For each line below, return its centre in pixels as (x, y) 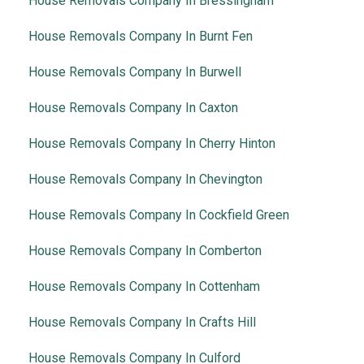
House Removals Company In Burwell (135, 71)
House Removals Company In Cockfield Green (159, 214)
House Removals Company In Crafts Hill (142, 322)
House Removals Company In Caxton (133, 107)
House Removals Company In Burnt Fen (141, 36)
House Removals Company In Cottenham (144, 286)
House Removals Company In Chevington (145, 179)
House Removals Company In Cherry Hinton (152, 143)
